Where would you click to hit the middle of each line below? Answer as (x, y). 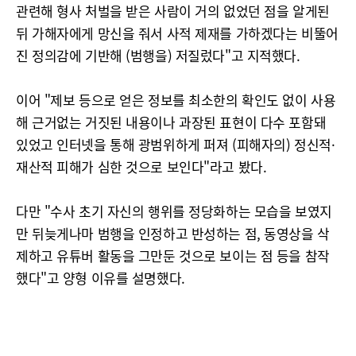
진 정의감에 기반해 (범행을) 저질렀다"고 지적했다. (158, 55)
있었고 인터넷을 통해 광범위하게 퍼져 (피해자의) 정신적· (176, 144)
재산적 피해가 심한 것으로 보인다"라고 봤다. (141, 166)
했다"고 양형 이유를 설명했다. (101, 278)
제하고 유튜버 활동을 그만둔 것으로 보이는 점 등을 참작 (173, 255)
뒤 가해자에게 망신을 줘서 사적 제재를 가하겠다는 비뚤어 (177, 33)
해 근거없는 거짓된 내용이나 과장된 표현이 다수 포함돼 (171, 122)
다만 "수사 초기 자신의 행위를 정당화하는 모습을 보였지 (174, 211)
